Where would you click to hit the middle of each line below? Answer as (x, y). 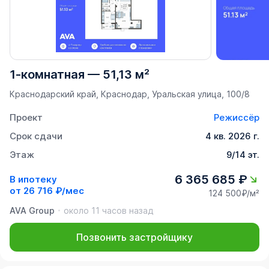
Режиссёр (237, 117)
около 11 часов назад (108, 210)
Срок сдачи (36, 136)
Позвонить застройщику (134, 237)
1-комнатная (47, 74)
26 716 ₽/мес (54, 191)
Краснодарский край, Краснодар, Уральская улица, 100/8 (130, 94)
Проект (26, 117)
